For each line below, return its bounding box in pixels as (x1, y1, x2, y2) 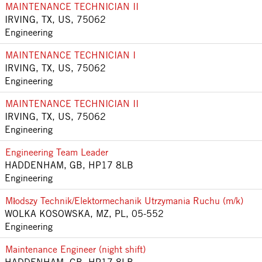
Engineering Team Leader (5, 146, 108, 158)
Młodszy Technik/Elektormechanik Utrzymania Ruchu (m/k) (5, 195, 243, 206)
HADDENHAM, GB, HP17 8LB (5, 159, 133, 171)
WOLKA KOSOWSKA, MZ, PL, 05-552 (5, 208, 164, 219)
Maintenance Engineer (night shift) (5, 243, 146, 255)
